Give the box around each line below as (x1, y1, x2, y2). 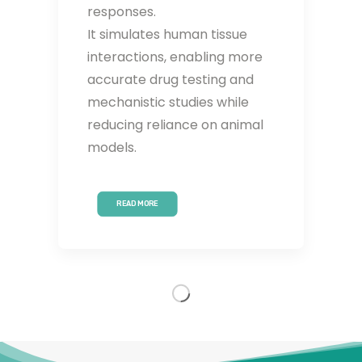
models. (87, 138, 137, 158)
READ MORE (116, 200, 158, 209)
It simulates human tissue (87, 25, 247, 44)
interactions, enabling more (87, 48, 263, 67)
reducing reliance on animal (87, 116, 263, 135)
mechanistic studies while (87, 93, 249, 112)
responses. (87, 2, 156, 22)
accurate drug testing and (87, 70, 254, 90)
